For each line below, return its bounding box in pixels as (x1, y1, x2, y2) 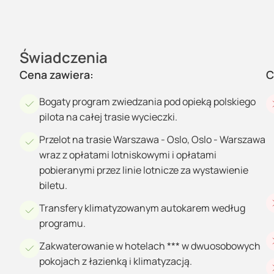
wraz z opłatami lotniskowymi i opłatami (39, 148, 217, 161)
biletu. (39, 179, 67, 192)
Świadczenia (20, 47, 108, 67)
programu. (39, 217, 86, 230)
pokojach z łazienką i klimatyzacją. (39, 254, 192, 268)
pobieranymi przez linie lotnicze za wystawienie (39, 163, 248, 177)
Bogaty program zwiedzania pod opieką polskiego (39, 95, 256, 108)
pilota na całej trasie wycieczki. (39, 110, 177, 124)
